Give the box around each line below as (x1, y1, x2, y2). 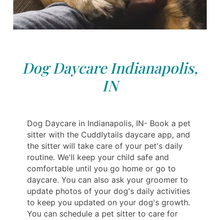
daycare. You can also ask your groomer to (27, 175, 188, 185)
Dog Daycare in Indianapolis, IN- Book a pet (27, 118, 191, 129)
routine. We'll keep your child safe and (27, 152, 169, 163)
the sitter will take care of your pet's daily (27, 141, 183, 151)
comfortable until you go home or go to (27, 164, 176, 174)
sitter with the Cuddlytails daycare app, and (27, 130, 190, 140)
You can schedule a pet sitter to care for (27, 209, 178, 219)
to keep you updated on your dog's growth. (27, 197, 190, 208)
